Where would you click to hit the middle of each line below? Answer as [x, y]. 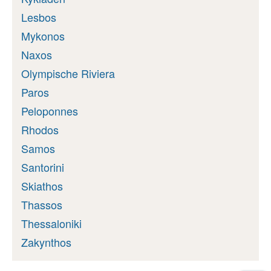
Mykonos [43, 35]
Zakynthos [46, 242]
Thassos [42, 204]
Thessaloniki [51, 223]
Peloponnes [50, 110]
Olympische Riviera [68, 73]
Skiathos [42, 185]
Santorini [43, 167]
